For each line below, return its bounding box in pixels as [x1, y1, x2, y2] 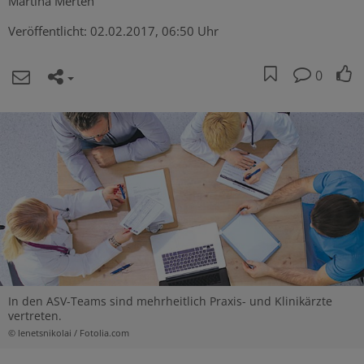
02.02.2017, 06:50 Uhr [90, 22, 219, 39]
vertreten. [8, 308, 62, 324]
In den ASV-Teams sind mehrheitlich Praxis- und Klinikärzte [8, 293, 332, 310]
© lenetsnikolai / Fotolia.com [8, 327, 129, 340]
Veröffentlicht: [8, 22, 90, 39]
